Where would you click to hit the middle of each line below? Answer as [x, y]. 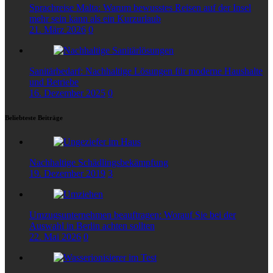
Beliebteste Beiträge [34, 117]
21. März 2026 [58, 29]
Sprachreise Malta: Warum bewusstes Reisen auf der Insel [140, 7]
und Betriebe [54, 82]
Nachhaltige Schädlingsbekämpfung [99, 162]
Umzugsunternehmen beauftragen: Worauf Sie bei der [133, 214]
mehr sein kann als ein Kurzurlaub [95, 18]
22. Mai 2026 [55, 236]
